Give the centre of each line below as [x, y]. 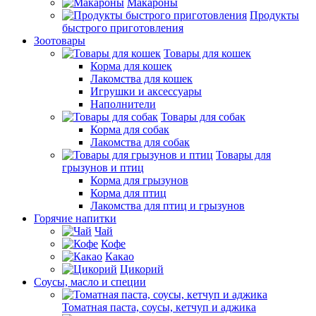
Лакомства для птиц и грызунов [168, 206]
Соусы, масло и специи [90, 282]
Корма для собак [130, 129]
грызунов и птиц [103, 168]
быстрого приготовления [123, 28]
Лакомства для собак [140, 142]
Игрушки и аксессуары [146, 91]
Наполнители [123, 104]
